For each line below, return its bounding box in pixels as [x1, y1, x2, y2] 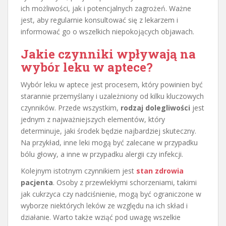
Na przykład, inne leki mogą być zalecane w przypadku [21, 137, 198, 147]
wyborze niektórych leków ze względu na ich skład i [21, 200, 188, 210]
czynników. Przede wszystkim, [21, 102, 121, 112]
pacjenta [21, 177, 53, 187]
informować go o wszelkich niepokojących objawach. [21, 26, 194, 36]
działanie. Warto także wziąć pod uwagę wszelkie [21, 212, 181, 222]
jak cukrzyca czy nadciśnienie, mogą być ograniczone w [21, 189, 201, 199]
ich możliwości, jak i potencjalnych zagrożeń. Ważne [21, 3, 191, 13]
